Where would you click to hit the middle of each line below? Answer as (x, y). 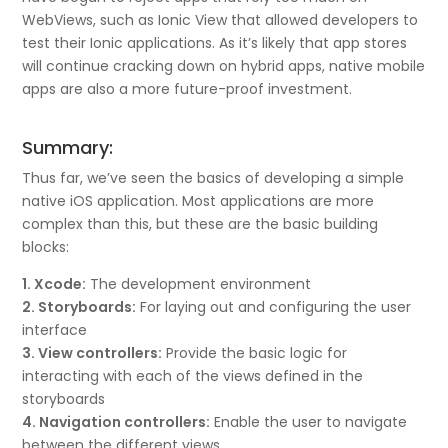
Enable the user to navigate (309, 421)
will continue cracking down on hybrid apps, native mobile (224, 65)
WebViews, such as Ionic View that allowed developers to (220, 19)
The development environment (199, 283)
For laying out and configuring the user (274, 306)
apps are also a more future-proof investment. (187, 88)
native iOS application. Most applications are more (198, 200)
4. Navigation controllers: (116, 421)
